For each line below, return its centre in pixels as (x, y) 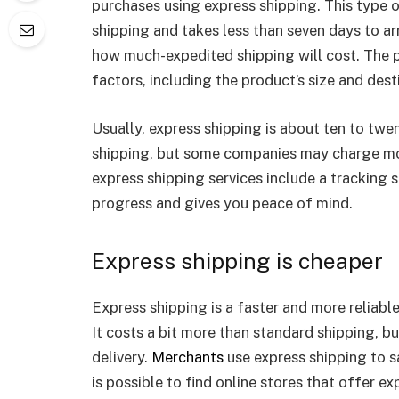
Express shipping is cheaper (237, 261)
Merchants (187, 358)
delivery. (122, 358)
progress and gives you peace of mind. (222, 203)
